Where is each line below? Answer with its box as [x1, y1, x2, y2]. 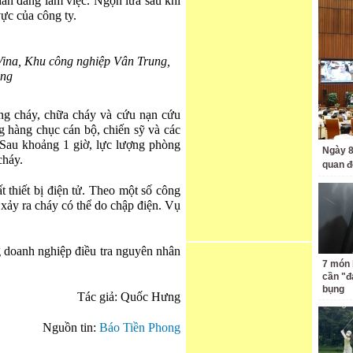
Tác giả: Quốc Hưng [77, 290, 180, 304]
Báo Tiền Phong [99, 321, 180, 335]
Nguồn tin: [43, 321, 99, 335]
